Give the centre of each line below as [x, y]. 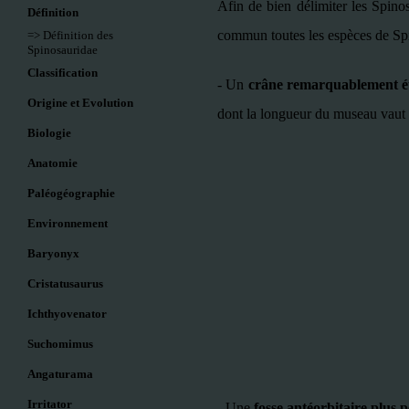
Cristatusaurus [65, 283]
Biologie [49, 133]
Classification [63, 73]
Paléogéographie [71, 193]
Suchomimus [60, 344]
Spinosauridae [63, 50]
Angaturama [60, 374]
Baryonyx [53, 253]
